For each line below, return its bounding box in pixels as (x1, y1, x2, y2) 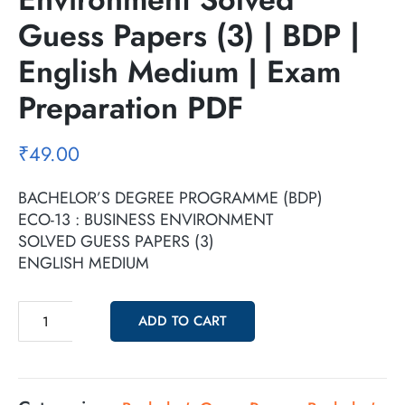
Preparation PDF (18, 86, 243, 131)
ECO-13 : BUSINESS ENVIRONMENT (18, 208, 273, 232)
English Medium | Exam (18, 50, 341, 95)
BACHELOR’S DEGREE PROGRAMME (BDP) (18, 186, 323, 211)
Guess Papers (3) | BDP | (18, 14, 360, 59)
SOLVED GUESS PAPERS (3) (18, 230, 214, 254)
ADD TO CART (138, 311, 227, 332)
